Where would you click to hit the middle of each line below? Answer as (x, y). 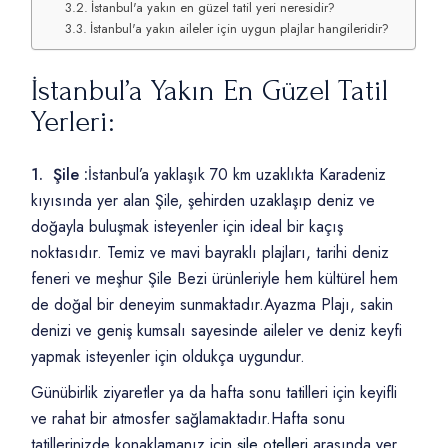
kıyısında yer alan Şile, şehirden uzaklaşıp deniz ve (203, 201)
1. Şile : (60, 175)
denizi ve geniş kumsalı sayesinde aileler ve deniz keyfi (217, 331)
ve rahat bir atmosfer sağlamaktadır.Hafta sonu (188, 419)
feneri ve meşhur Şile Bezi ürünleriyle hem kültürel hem (215, 279)
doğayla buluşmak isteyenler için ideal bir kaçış (187, 227)
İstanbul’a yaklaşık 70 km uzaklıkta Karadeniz (237, 175)
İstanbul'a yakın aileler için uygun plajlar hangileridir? (239, 29)
